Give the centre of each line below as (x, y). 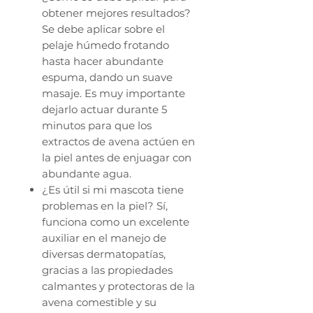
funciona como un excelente (116, 222)
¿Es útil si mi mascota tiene (113, 190)
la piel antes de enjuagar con (117, 158)
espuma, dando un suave (107, 78)
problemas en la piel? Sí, (105, 206)
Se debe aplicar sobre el (103, 29)
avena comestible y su (99, 303)
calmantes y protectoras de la (118, 286)
